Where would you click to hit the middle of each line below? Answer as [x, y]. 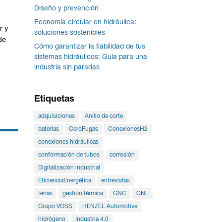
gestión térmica [83, 194]
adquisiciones [56, 116]
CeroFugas [83, 129]
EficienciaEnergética [64, 181]
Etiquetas [54, 99]
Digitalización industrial [69, 168]
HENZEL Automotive [110, 207]
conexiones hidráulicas [68, 142]
